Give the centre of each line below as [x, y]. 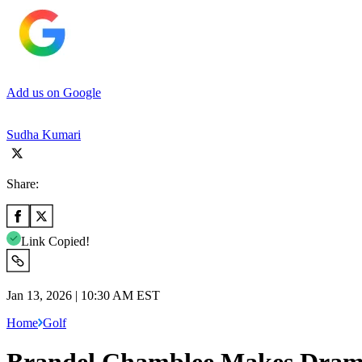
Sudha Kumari [44, 134]
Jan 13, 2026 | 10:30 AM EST [83, 295]
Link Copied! [55, 241]
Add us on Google [54, 92]
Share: [23, 183]
